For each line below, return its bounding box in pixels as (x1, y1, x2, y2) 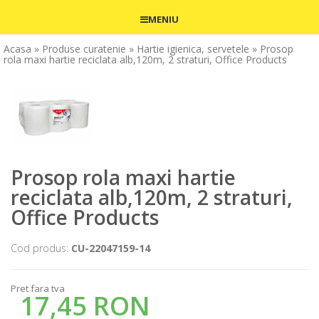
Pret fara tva (11, 281, 65, 295)
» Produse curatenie (34, 41, 126, 56)
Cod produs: (11, 241, 71, 255)
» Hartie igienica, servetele (129, 41, 249, 56)
